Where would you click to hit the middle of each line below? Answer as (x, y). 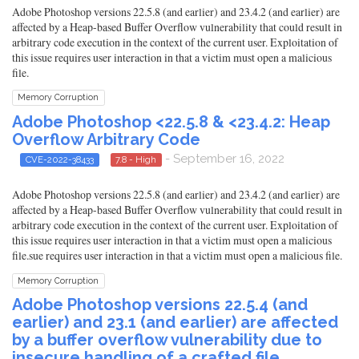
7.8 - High (136, 159)
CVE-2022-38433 (59, 159)
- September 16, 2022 (223, 158)
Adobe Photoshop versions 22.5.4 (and (160, 304)
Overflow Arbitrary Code (106, 139)
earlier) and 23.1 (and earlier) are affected (175, 322)
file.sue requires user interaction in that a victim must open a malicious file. (177, 255)
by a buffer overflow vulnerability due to (167, 339)
